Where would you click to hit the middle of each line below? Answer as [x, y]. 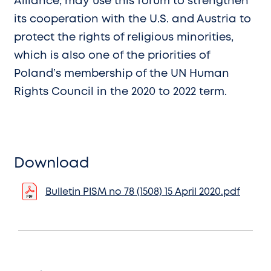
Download [52, 163]
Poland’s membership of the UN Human [122, 73]
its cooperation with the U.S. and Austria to [132, 19]
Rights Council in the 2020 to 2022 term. [120, 92]
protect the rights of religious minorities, [124, 37]
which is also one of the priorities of [112, 55]
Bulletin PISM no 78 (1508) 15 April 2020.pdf [143, 192]
